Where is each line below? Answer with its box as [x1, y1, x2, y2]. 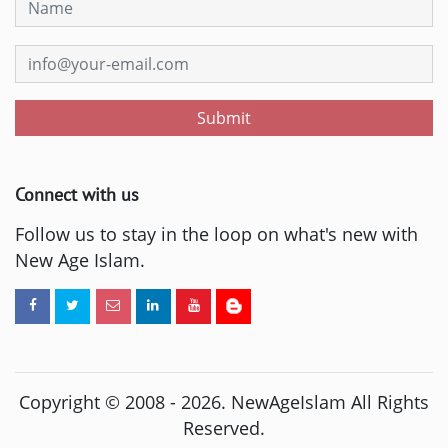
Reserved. [183, 416, 265, 441]
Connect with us [15, 183, 139, 207]
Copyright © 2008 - [19, 390, 181, 415]
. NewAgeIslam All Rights [221, 390, 429, 415]
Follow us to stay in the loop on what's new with [15, 222, 418, 247]
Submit [197, 107, 251, 130]
